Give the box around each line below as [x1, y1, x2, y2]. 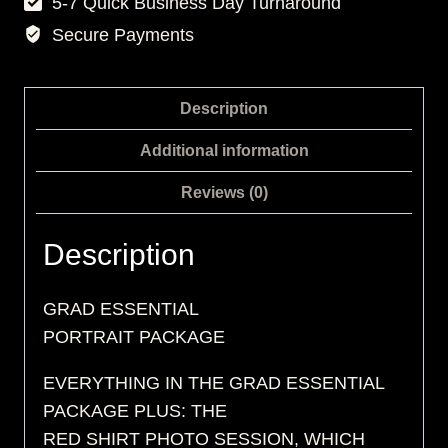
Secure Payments [46, 24, 194, 45]
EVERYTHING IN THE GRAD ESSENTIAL [43, 373, 384, 394]
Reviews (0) [180, 183, 268, 202]
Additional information [139, 141, 309, 160]
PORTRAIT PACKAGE [43, 327, 225, 348]
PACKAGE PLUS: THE [43, 401, 227, 422]
